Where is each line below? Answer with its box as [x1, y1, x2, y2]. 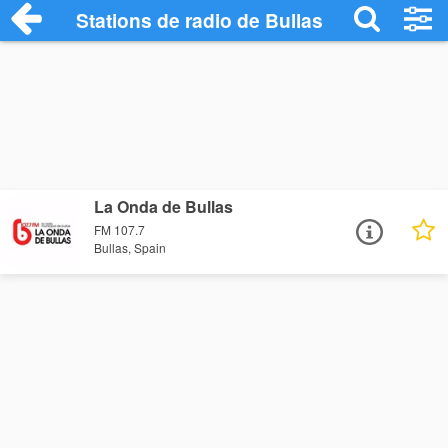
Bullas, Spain [94, 239, 167, 257]
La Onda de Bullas [94, 195, 234, 218]
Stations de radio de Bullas [75, 6, 323, 34]
